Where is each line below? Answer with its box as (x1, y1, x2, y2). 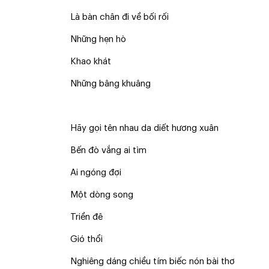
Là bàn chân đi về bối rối (70, 13, 169, 22)
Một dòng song (70, 190, 133, 199)
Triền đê (70, 213, 103, 222)
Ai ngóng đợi (70, 168, 121, 177)
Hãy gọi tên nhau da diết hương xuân (70, 124, 219, 133)
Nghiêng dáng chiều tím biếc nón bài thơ (70, 257, 235, 266)
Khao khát (70, 57, 111, 66)
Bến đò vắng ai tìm (70, 146, 147, 155)
